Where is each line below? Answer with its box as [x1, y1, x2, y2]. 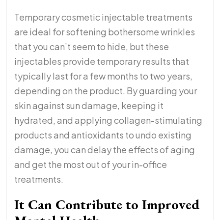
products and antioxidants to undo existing [14, 129, 192, 141]
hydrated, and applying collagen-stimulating [14, 114, 202, 126]
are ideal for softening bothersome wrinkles [14, 26, 195, 38]
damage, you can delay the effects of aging [14, 144, 195, 156]
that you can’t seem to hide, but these [14, 41, 169, 53]
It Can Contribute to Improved [14, 195, 199, 214]
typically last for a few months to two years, [14, 70, 192, 82]
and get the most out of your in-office [14, 159, 167, 170]
